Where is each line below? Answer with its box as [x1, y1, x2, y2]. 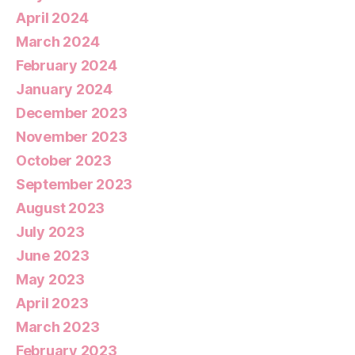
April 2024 [16, 10, 89, 27]
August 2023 [16, 200, 105, 217]
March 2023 [16, 319, 100, 336]
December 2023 [16, 105, 128, 122]
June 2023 [16, 247, 90, 265]
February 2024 [16, 57, 117, 74]
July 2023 [16, 223, 85, 241]
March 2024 [16, 33, 100, 51]
